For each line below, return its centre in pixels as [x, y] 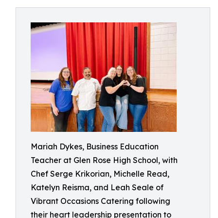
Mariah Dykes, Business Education [95, 146]
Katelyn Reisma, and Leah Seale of [97, 187]
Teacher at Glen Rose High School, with [104, 160]
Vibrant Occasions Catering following [100, 201]
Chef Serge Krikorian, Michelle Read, [100, 174]
